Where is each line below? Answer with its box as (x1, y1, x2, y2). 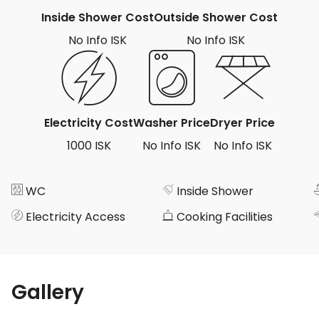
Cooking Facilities (177, 209, 273, 225)
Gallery (11, 278, 84, 306)
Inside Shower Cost (41, 9, 154, 26)
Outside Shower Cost (154, 9, 278, 26)
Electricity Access (26, 209, 125, 225)
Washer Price (133, 115, 210, 131)
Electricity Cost (44, 115, 133, 131)
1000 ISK (66, 137, 111, 154)
